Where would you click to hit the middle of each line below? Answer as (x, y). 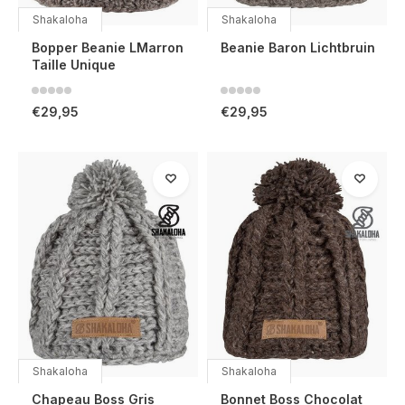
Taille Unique (74, 65)
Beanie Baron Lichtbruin (298, 48)
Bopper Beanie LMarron (108, 48)
